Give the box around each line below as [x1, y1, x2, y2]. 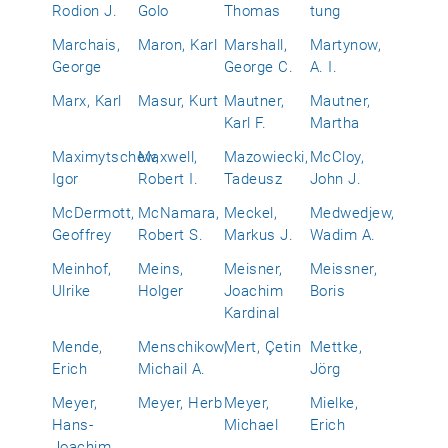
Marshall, [224, 36, 288, 54]
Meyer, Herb [138, 394, 223, 412]
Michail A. [138, 360, 206, 378]
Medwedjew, [310, 204, 395, 222]
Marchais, [52, 36, 121, 54]
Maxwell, [138, 148, 198, 166]
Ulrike [52, 282, 91, 300]
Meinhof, [52, 260, 112, 278]
